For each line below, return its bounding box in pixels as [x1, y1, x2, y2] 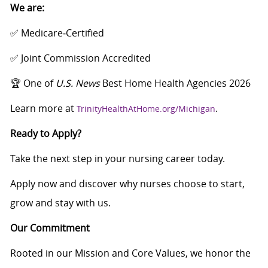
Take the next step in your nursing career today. [10, 152, 225, 166]
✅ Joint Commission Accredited [10, 51, 151, 65]
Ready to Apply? [10, 127, 81, 141]
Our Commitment [10, 221, 90, 235]
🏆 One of [10, 77, 56, 90]
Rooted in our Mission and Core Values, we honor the [10, 246, 251, 260]
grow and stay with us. [10, 196, 111, 210]
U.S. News [55, 77, 100, 90]
